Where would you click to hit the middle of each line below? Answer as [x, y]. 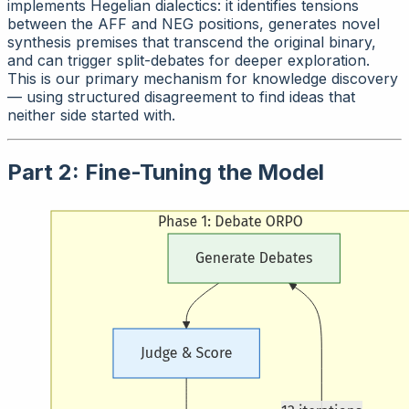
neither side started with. [91, 115]
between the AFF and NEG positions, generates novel [194, 24]
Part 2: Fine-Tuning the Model [166, 173]
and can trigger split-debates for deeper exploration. [189, 61]
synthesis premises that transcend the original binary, [192, 42]
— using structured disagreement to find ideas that [181, 97]
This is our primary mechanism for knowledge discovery [203, 79]
